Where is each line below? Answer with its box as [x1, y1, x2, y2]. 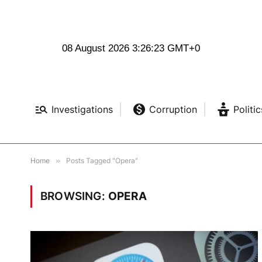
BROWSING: [40, 189, 108, 204]
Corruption [149, 104, 197, 116]
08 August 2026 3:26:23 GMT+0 [61, 43, 200, 54]
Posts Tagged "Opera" [66, 156, 138, 166]
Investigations [51, 104, 113, 116]
